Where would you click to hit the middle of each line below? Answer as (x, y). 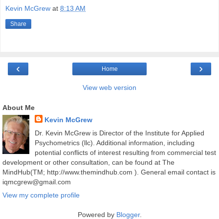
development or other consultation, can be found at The (88, 163)
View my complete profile (41, 195)
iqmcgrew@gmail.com (37, 182)
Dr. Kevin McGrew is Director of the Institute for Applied (119, 133)
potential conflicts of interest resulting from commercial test (125, 153)
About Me (19, 108)
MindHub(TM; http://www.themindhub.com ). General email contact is (109, 172)
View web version (109, 88)
